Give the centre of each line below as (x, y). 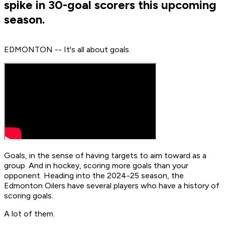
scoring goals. (29, 196)
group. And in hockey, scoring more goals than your (96, 166)
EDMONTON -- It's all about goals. (67, 50)
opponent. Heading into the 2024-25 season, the (94, 176)
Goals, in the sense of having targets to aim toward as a (105, 156)
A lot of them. (29, 214)
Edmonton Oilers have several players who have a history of (112, 186)
